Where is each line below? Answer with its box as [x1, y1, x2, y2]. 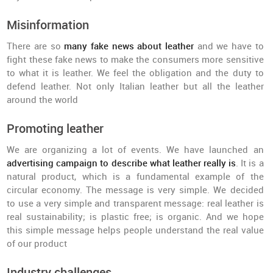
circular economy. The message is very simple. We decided [7, 185, 264, 196]
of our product [7, 238, 68, 249]
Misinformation [7, 18, 90, 32]
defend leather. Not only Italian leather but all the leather [7, 81, 264, 92]
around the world [7, 94, 79, 105]
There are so [7, 41, 65, 52]
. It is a [236, 158, 264, 169]
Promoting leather [7, 121, 104, 136]
